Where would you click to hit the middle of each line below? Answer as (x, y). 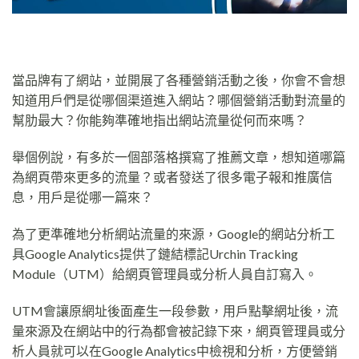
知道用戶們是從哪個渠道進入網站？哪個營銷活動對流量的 (179, 100)
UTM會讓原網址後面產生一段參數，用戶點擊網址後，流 (175, 310)
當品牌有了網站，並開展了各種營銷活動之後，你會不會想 (179, 80)
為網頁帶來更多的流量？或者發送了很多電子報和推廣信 (172, 176)
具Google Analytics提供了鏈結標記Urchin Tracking (155, 253)
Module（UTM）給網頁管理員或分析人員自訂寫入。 (165, 273)
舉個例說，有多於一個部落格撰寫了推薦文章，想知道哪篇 (179, 156)
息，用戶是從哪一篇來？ (83, 196)
